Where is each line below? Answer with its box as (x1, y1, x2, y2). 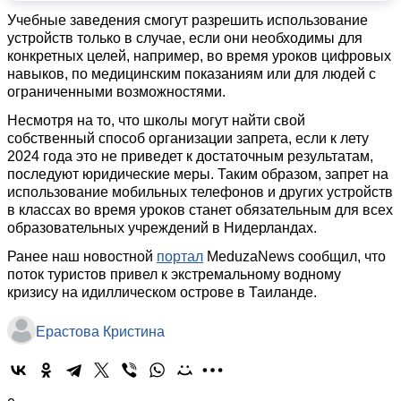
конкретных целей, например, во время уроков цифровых (7, 48, 391, 64)
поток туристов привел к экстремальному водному (7, 267, 341, 282)
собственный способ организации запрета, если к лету (7, 131, 369, 146)
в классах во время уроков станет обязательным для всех (7, 202, 393, 218)
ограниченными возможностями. (7, 84, 226, 99)
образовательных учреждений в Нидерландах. (7, 220, 317, 235)
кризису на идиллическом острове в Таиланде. (7, 285, 317, 300)
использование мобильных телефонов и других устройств (7, 184, 393, 200)
